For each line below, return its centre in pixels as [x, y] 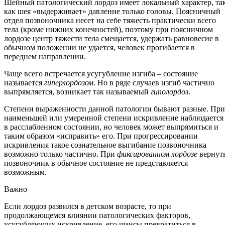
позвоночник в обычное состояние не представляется [96, 163]
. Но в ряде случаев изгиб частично [154, 83]
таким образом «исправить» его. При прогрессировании [101, 136]
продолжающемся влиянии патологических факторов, [97, 215]
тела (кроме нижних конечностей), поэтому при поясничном [108, 30]
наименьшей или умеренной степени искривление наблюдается [114, 118]
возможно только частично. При [61, 154]
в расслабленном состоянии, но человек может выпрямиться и [111, 127]
